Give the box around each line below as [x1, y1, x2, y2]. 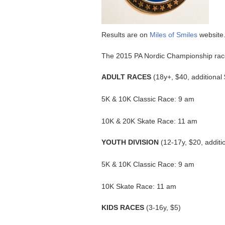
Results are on [101, 31, 150, 39]
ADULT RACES [101, 73, 151, 81]
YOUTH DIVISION [101, 138, 159, 146]
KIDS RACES [101, 203, 144, 211]
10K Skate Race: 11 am [101, 182, 176, 190]
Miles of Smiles [150, 31, 197, 39]
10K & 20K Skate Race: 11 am [101, 117, 197, 125]
